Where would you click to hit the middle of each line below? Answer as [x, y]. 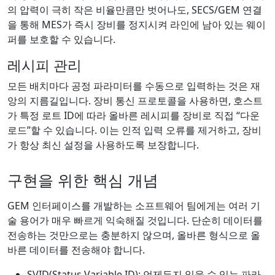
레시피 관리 [45, 65]
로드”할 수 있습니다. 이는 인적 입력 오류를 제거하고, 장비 [134, 130]
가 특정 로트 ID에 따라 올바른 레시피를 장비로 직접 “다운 [134, 115]
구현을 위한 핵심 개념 [83, 180]
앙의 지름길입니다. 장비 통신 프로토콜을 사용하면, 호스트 [135, 100]
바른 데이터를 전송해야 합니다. [76, 250]
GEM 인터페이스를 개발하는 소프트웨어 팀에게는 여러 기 [134, 205]
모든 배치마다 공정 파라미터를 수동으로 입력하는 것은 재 [134, 86]
